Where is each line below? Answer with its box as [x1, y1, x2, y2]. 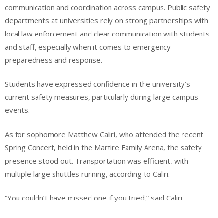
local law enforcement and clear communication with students [5, 28, 210, 38]
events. [5, 105, 32, 115]
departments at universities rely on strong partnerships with [5, 15, 208, 25]
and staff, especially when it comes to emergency [5, 41, 171, 52]
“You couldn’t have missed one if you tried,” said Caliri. [5, 193, 185, 203]
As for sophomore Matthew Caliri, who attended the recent [5, 129, 203, 139]
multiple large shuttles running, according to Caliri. [5, 168, 172, 179]
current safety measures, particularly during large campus [5, 92, 198, 102]
